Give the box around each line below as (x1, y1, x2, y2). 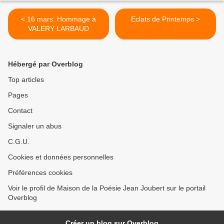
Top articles (8, 75, 44, 84)
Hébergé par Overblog (8, 60, 83, 68)
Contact (8, 106, 32, 115)
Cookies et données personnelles (8, 153, 113, 161)
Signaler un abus (8, 122, 61, 130)
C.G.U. (8, 137, 29, 146)
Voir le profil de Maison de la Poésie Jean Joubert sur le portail (8, 184, 205, 192)
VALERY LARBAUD (28, 24, 89, 33)
